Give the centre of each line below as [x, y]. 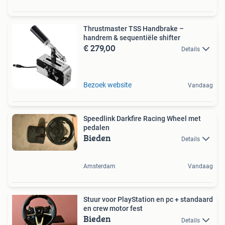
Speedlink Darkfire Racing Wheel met [142, 119]
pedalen [96, 128]
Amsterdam [99, 166]
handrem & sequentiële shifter [132, 38]
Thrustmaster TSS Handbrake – [134, 29]
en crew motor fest [113, 209]
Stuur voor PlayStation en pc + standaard [148, 200]
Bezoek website [107, 85]
